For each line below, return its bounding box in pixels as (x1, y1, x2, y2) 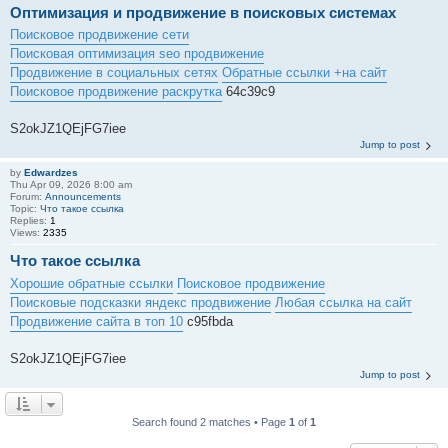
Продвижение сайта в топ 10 (10, 313, 183, 329)
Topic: (10, 203, 40, 214)
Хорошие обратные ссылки (10, 275, 173, 291)
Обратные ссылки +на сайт (222, 65, 387, 80)
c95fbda (183, 313, 233, 329)
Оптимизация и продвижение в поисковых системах (10, 3, 396, 21)
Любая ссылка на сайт (275, 294, 412, 310)
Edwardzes (24, 167, 78, 178)
